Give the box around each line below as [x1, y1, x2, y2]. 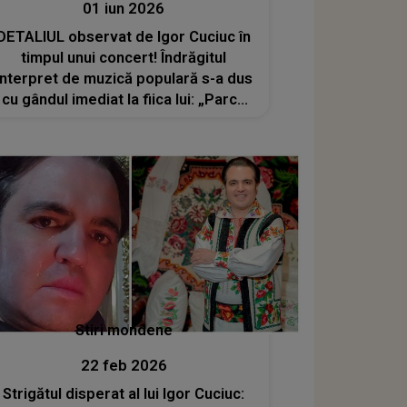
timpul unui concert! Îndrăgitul [21, 48, 227, 66]
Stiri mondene [74, 322, 173, 340]
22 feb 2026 [80, 357, 167, 375]
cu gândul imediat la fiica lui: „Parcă [2, 90, 246, 108]
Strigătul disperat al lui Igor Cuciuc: [3, 385, 245, 403]
